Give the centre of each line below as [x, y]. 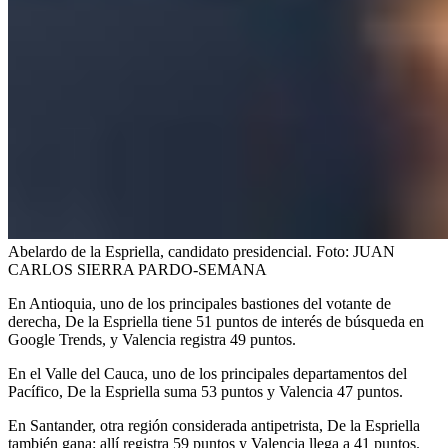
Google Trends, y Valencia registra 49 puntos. [152, 339]
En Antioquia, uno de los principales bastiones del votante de [199, 303]
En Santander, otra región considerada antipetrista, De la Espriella [214, 425]
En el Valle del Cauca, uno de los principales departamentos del [207, 373]
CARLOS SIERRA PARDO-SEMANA [137, 269]
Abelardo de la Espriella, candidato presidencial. [160, 251]
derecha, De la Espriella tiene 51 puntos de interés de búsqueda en [216, 321]
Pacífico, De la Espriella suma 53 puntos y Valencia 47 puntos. [205, 391]
